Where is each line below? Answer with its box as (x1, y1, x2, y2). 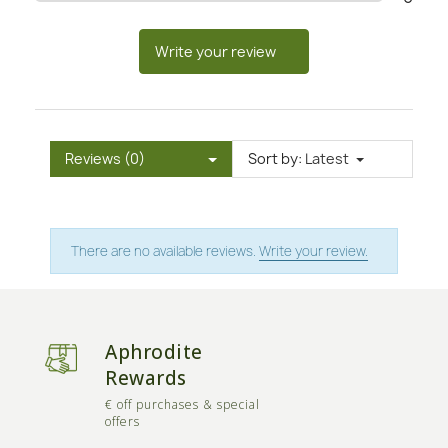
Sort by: (247, 149, 302, 169)
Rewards (105, 365, 187, 392)
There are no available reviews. (71, 242, 259, 261)
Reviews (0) (65, 149, 145, 169)
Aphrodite (105, 339, 203, 366)
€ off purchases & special (105, 396, 260, 414)
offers (105, 413, 140, 431)
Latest (304, 149, 349, 169)
